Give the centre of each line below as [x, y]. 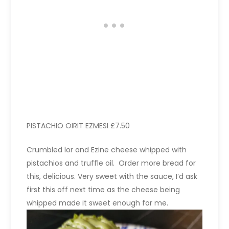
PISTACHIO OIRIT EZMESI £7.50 [78, 125]
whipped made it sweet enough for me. [98, 203]
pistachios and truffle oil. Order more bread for [111, 163]
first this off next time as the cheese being [104, 189]
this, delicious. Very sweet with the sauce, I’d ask [112, 176]
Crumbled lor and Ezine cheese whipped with [107, 150]
